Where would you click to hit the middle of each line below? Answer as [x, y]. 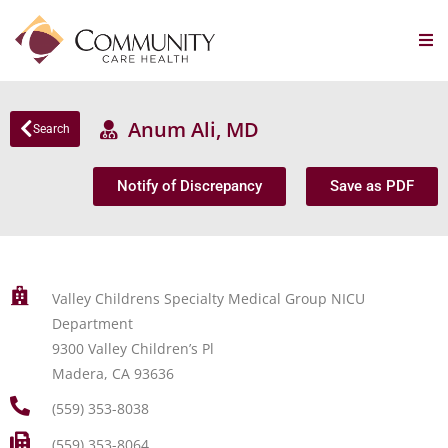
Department [92, 323]
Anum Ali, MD [188, 129]
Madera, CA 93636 [112, 373]
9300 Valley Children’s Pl [132, 348]
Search [51, 129]
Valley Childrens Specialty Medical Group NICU [208, 298]
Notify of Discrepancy [189, 186]
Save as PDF [372, 186]
